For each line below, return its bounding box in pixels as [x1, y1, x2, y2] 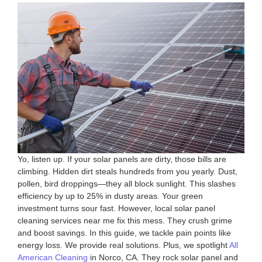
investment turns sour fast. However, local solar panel [18, 204, 215, 213]
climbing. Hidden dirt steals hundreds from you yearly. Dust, [18, 167, 237, 177]
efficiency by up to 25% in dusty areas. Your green [18, 191, 203, 201]
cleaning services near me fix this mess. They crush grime [18, 216, 232, 226]
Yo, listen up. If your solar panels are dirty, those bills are [18, 154, 226, 164]
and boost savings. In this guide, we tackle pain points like [18, 228, 231, 238]
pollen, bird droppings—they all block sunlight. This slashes [18, 179, 236, 189]
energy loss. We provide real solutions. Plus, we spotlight [18, 240, 229, 250]
